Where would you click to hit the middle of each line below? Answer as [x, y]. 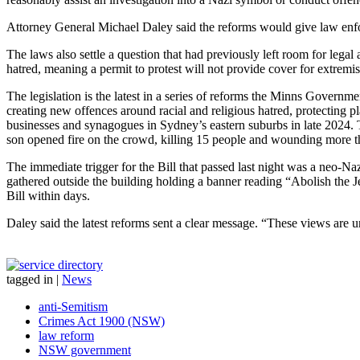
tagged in [30, 279]
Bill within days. [48, 195]
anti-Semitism [73, 306]
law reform [66, 335]
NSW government [85, 350]
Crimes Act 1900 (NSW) [102, 321]
